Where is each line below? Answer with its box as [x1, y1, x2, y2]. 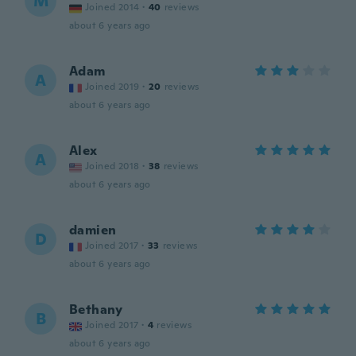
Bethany [69, 301, 123, 318]
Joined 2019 [85, 80, 140, 93]
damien [69, 222, 117, 238]
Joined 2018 [85, 160, 140, 172]
